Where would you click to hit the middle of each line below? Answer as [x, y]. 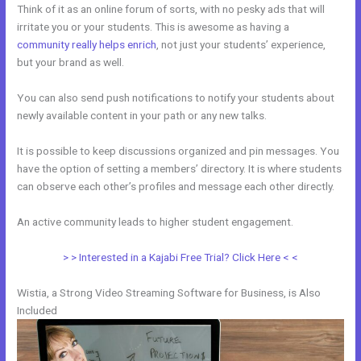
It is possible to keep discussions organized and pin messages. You [178, 150]
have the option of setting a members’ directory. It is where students [180, 168]
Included [37, 310]
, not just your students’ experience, [241, 45]
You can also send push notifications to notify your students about [176, 98]
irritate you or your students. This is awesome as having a [154, 27]
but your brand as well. [71, 62]
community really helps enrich [87, 45]
